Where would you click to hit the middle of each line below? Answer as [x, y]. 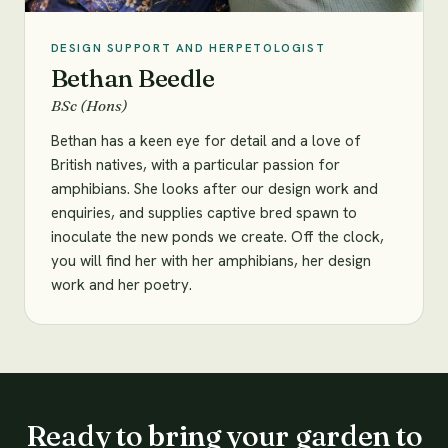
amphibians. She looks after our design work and [214, 189]
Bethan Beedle [132, 77]
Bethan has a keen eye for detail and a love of [205, 141]
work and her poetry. [121, 285]
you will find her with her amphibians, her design [210, 261]
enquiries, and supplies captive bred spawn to [203, 213]
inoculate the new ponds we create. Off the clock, [217, 237]
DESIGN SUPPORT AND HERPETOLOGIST [188, 48]
